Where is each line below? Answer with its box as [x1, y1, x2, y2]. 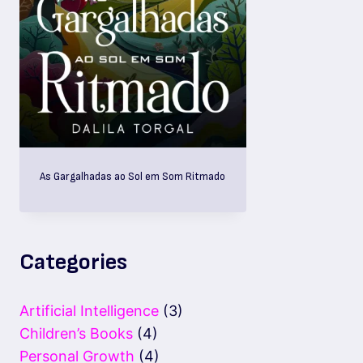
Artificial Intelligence [19, 302, 159, 320]
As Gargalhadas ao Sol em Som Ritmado [39, 169, 225, 183]
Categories [19, 248, 127, 275]
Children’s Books [19, 325, 133, 343]
